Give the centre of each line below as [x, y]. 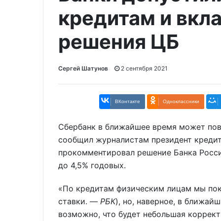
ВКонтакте [128, 102]
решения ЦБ [119, 42]
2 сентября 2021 [144, 69]
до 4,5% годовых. [92, 166]
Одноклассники [181, 102]
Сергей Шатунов [83, 69]
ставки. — [79, 201]
